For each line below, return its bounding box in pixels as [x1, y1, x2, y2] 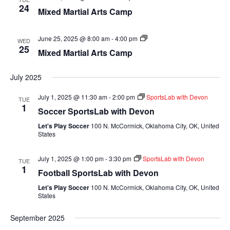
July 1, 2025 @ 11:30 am [37, 92, 107, 101]
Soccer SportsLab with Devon [37, 105, 155, 117]
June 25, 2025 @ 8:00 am [37, 34, 110, 43]
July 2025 [10, 72, 42, 82]
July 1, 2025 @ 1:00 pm [37, 154, 104, 163]
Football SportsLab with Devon [37, 167, 159, 179]
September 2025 [10, 213, 65, 223]
